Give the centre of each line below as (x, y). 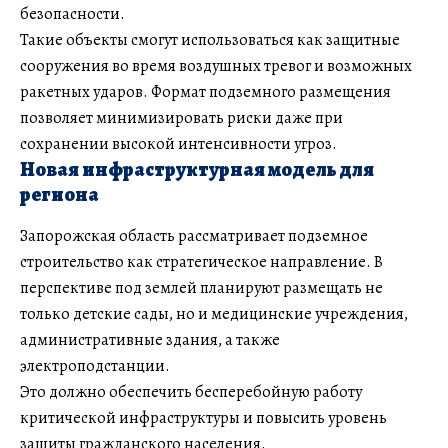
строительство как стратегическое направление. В (201, 261)
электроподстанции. (95, 365)
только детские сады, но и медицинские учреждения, (214, 313)
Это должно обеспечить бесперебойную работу (191, 391)
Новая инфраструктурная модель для (197, 169)
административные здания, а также (150, 339)
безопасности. (72, 13)
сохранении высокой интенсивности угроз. (178, 143)
